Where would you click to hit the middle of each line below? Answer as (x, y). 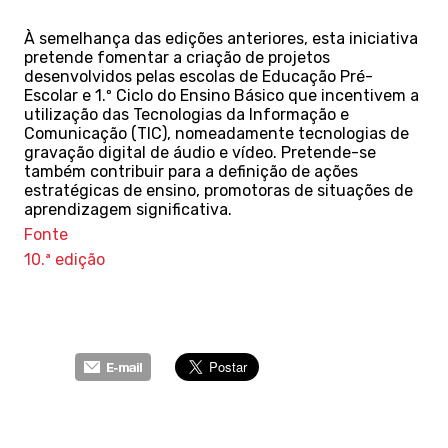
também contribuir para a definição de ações (191, 171)
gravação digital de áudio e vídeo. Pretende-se (200, 152)
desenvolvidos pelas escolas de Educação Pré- (198, 76)
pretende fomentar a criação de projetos (177, 57)
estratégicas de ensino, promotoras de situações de (218, 190)
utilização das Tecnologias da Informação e (186, 114)
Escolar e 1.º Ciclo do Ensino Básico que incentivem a (221, 95)
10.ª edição (66, 259)
